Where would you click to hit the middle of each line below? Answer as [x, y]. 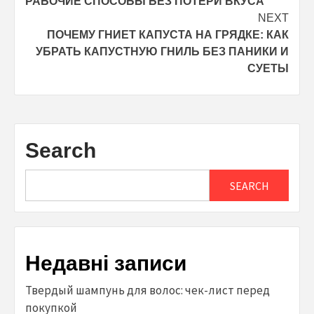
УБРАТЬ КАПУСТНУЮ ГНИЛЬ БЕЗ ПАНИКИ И [162, 52]
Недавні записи [106, 264]
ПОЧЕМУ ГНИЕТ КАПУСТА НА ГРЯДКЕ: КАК [168, 35]
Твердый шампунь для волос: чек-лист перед [148, 291]
